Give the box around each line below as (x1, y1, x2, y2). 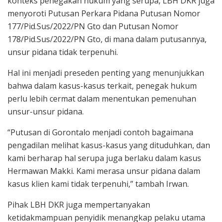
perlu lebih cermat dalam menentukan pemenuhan (7, 93, 196, 105)
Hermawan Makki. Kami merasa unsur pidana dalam (7, 166, 200, 177)
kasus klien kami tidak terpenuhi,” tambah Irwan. (7, 178, 189, 190)
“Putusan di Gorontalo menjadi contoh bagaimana (7, 127, 193, 138)
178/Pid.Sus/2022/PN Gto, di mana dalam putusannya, (7, 34, 207, 45)
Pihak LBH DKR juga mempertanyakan (7, 199, 150, 211)
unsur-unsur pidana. (7, 106, 84, 117)
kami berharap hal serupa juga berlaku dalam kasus (7, 153, 201, 164)
